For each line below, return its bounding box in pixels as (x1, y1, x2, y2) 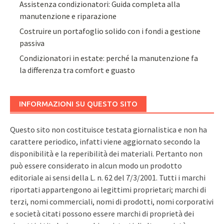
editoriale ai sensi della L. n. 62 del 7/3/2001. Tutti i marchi (10, 172, 205, 183)
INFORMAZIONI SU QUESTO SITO (19, 99, 137, 108)
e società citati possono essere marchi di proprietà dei (10, 208, 194, 219)
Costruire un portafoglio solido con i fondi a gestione (19, 25, 201, 36)
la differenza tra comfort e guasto (19, 65, 135, 75)
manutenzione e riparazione (19, 10, 117, 21)
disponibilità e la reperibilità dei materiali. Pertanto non (10, 148, 202, 159)
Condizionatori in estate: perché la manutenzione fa (19, 53, 198, 63)
